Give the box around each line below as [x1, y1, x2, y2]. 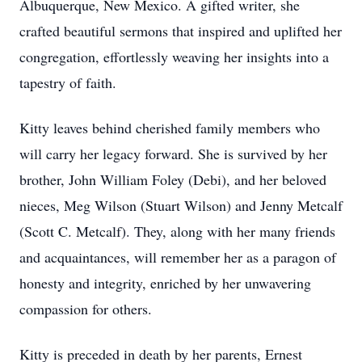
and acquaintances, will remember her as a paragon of [19, 247, 336, 267]
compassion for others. [19, 299, 152, 318]
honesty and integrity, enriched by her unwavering [19, 273, 311, 293]
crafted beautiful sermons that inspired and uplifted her [19, 21, 342, 40]
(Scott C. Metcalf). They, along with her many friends [19, 221, 335, 241]
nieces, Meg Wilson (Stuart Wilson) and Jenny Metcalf [19, 196, 343, 215]
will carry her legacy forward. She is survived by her [19, 144, 327, 163]
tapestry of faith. [19, 73, 116, 92]
